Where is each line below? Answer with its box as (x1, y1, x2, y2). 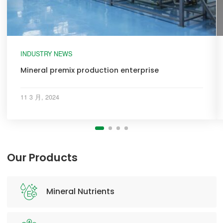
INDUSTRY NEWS (20, 49, 72, 58)
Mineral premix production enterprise (20, 65, 159, 76)
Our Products (6, 149, 78, 165)
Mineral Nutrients (46, 186, 114, 198)
